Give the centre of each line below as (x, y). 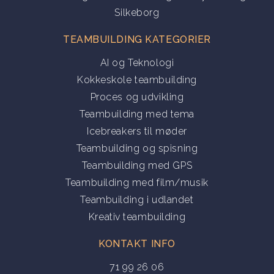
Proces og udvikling (137, 97)
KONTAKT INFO (137, 243)
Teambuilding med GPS (137, 165)
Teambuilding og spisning (137, 148)
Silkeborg (137, 12)
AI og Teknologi (137, 62)
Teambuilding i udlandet (137, 199)
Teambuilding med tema (137, 114)
